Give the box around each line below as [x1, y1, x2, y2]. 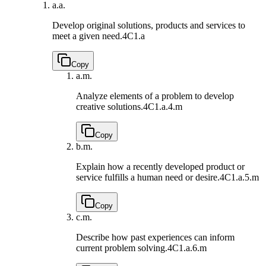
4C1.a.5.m [220, 172, 259, 182]
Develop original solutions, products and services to [52, 20, 245, 30]
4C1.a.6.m [167, 242, 207, 253]
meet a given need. [52, 30, 122, 41]
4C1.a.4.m [143, 101, 182, 112]
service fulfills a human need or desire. [76, 172, 220, 182]
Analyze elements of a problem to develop [76, 90, 234, 101]
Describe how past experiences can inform [76, 232, 235, 242]
